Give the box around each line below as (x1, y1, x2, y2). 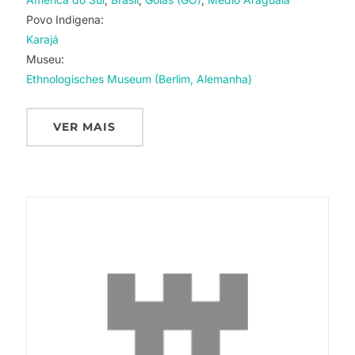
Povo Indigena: (25, 12, 104, 26)
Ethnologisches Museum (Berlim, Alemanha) (25, 71, 252, 86)
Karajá (25, 32, 59, 46)
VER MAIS (53, 119, 116, 134)
